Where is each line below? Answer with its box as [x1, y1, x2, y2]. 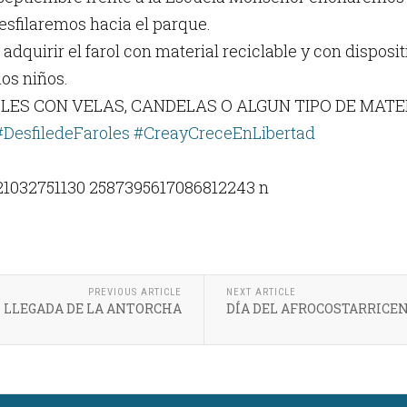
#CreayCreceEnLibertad [134, 121, 315, 144]
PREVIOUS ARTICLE [87, 285, 182, 298]
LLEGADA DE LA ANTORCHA [3, 299, 182, 317]
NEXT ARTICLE [225, 285, 296, 298]
